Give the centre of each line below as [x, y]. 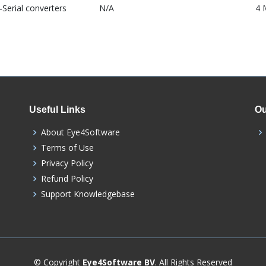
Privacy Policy [67, 163]
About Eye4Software [80, 132]
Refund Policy [67, 179]
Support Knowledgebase [88, 194]
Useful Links [57, 110]
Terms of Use [67, 148]
